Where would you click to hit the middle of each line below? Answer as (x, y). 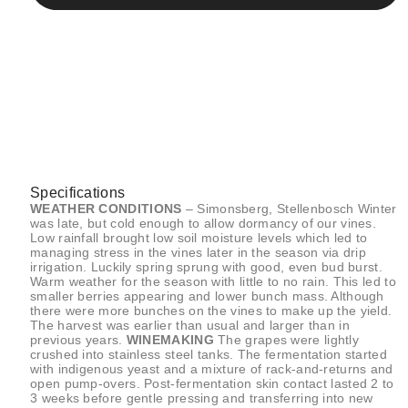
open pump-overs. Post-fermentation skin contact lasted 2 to (212, 383)
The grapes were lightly (286, 339)
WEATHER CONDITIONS (106, 208)
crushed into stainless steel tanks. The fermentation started (209, 354)
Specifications (78, 192)
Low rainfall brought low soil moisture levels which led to (199, 237)
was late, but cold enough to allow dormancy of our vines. (204, 223)
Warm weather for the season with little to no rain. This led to (213, 281)
